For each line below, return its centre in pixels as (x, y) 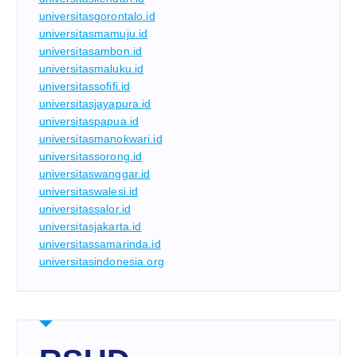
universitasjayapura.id (95, 103)
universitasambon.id (90, 51)
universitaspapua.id (89, 121)
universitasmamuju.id (93, 33)
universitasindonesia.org (101, 261)
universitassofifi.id (84, 86)
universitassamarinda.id (100, 243)
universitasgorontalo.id (97, 16)
